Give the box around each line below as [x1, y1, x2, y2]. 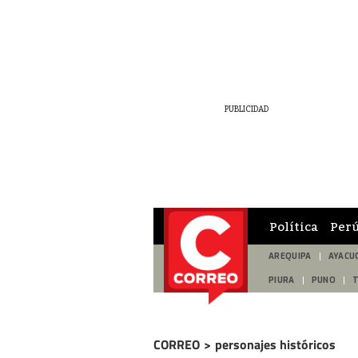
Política [269, 218, 318, 233]
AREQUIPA [268, 251, 312, 261]
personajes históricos [215, 335, 336, 354]
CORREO [153, 335, 200, 354]
